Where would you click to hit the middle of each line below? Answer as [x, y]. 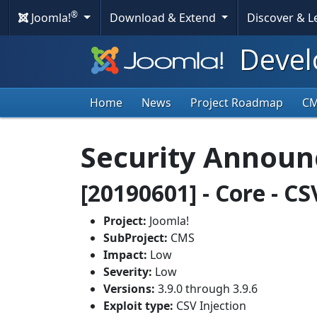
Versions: [129, 289]
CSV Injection [210, 306]
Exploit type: [138, 306]
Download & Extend [164, 18]
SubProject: [136, 238]
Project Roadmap [237, 103]
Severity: [128, 272]
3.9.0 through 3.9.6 [206, 289]
